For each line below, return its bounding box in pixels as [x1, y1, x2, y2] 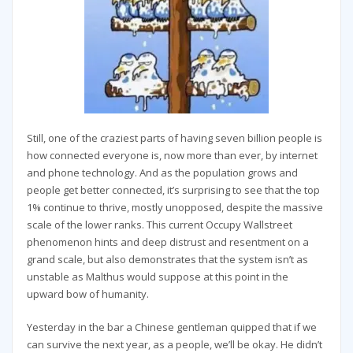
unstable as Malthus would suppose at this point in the [26, 269, 288, 284]
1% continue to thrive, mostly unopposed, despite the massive [26, 200, 323, 215]
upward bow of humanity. [26, 287, 149, 302]
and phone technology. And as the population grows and [26, 165, 298, 180]
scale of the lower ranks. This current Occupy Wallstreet [26, 217, 292, 232]
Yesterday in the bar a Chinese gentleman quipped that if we [26, 320, 317, 335]
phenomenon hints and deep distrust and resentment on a [26, 235, 309, 250]
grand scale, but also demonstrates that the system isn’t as [26, 252, 308, 267]
